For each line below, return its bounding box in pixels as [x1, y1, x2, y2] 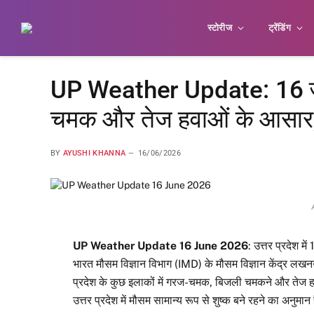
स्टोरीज [207, 22, 233, 33]
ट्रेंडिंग [268, 22, 292, 33]
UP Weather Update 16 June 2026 [73, 239, 249, 253]
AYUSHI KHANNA [63, 149, 126, 158]
